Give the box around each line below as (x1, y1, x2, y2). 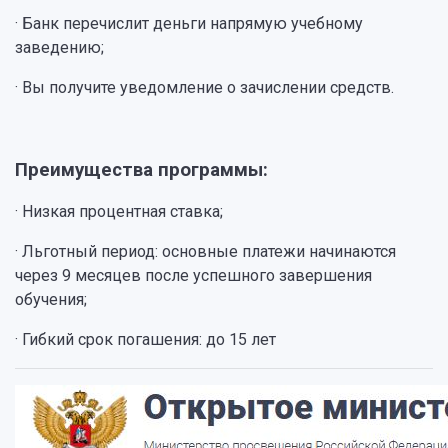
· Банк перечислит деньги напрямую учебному (15, 14, 363, 33)
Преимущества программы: (15, 159, 268, 181)
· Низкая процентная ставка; (15, 202, 223, 221)
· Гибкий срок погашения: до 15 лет (15, 330, 276, 349)
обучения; (15, 290, 87, 309)
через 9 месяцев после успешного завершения (15, 266, 372, 285)
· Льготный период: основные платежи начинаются (15, 242, 396, 261)
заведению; (15, 38, 104, 57)
